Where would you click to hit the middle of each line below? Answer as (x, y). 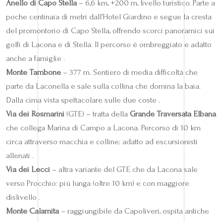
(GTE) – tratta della (97, 114)
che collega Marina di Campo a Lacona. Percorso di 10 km (103, 128)
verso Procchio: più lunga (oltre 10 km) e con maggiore (98, 183)
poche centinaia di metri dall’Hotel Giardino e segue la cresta (109, 17)
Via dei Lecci (28, 169)
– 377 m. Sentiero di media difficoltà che (129, 72)
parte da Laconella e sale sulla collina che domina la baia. (103, 86)
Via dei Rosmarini (35, 114)
